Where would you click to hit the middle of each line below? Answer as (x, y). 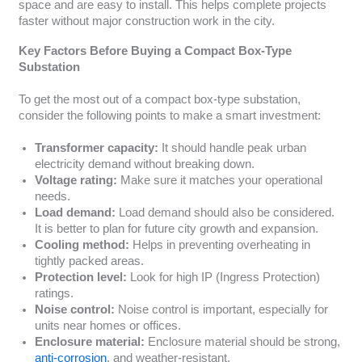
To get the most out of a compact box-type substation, (159, 100)
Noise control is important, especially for (221, 310)
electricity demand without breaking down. (144, 164)
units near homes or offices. (107, 326)
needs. (52, 197)
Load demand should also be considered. (225, 213)
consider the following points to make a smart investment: (169, 116)
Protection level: (80, 278)
